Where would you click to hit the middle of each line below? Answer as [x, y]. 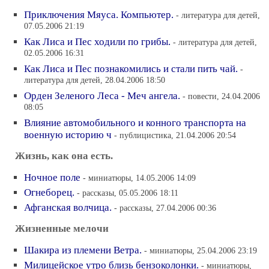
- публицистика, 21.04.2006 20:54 [175, 135]
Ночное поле [52, 177]
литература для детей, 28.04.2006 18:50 [95, 81]
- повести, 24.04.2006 [221, 96]
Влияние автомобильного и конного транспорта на [135, 123]
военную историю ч [68, 135]
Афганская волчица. [68, 207]
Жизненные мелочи [62, 228]
